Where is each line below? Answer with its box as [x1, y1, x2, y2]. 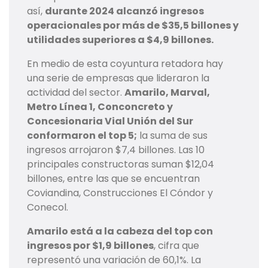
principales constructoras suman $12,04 [27, 157, 214, 172]
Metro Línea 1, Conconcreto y [27, 100, 173, 114]
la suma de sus [137, 129, 208, 143]
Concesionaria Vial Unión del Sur [27, 114, 193, 129]
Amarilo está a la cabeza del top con [27, 224, 213, 239]
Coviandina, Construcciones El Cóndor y [27, 186, 213, 200]
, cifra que [154, 239, 199, 253]
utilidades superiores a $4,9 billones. [27, 33, 214, 47]
